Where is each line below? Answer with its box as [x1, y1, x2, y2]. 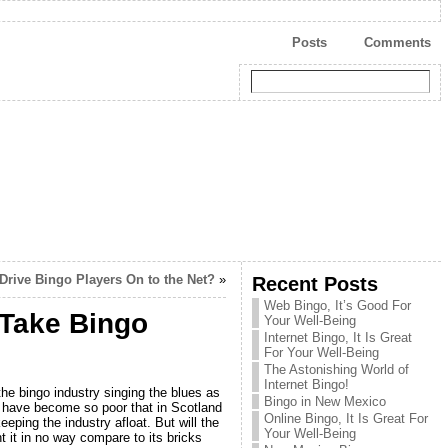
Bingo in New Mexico [263, 394, 386, 409]
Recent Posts [251, 272, 378, 295]
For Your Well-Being [263, 345, 379, 360]
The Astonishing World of [263, 362, 409, 377]
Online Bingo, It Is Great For [263, 411, 428, 426]
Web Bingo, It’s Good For [263, 298, 411, 313]
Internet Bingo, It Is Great [263, 330, 412, 345]
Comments [363, 35, 431, 50]
